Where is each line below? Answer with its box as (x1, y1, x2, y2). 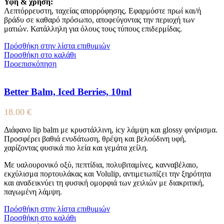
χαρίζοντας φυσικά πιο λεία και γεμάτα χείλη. (4, 143, 148, 152)
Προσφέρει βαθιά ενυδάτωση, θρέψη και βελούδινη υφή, (4, 134, 186, 143)
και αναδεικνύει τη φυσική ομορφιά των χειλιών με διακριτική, (4, 178, 204, 187)
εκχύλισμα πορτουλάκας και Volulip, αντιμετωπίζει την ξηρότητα (4, 169, 211, 178)
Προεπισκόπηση (4, 59, 56, 68)
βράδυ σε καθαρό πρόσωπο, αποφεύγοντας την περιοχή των (4, 15, 194, 24)
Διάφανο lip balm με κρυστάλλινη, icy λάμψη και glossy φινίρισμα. (4, 125, 217, 134)
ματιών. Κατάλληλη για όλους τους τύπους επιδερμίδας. (4, 24, 182, 33)
